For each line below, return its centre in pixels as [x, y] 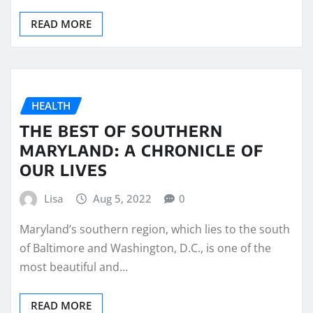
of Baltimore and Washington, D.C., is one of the [145, 248]
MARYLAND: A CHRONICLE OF [141, 151]
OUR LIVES [64, 170]
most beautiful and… [74, 267]
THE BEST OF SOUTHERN [121, 131]
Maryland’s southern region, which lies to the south [155, 229]
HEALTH [51, 105]
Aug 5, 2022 [123, 199]
